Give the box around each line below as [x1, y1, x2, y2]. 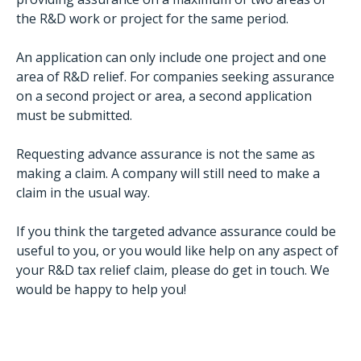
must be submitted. [16, 106, 132, 124]
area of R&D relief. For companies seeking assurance [16, 68, 334, 85]
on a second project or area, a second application [16, 87, 312, 105]
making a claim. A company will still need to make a [16, 164, 320, 182]
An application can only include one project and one [16, 48, 326, 66]
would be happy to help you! [16, 280, 186, 298]
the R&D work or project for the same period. [16, 10, 288, 27]
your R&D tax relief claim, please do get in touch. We [16, 261, 330, 279]
